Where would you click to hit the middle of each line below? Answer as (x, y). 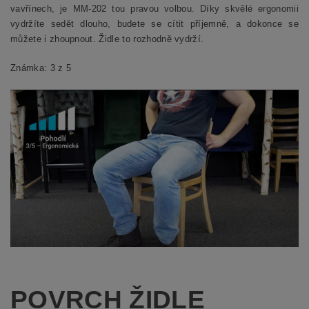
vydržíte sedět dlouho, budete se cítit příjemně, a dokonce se (154, 24)
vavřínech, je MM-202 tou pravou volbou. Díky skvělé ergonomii (154, 9)
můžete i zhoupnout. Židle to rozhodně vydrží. (107, 39)
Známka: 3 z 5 (41, 68)
